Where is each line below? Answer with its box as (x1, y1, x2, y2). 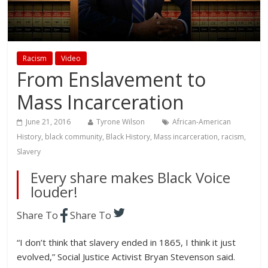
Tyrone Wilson (96, 117, 145, 127)
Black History (106, 132, 151, 142)
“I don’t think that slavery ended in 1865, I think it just (17, 236, 236, 249)
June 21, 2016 (26, 117, 71, 127)
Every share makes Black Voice (31, 167, 231, 188)
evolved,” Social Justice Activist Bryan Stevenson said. (17, 251, 236, 263)
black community (45, 132, 103, 142)
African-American (172, 117, 232, 127)
